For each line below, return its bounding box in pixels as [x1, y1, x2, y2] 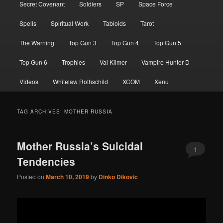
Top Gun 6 [19, 57, 47, 66]
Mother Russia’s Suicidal [17, 138, 143, 153]
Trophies [61, 57, 85, 66]
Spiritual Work [50, 18, 89, 27]
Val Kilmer [100, 57, 127, 66]
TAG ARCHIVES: [17, 108, 65, 115]
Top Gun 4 [111, 38, 139, 47]
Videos [19, 77, 38, 86]
